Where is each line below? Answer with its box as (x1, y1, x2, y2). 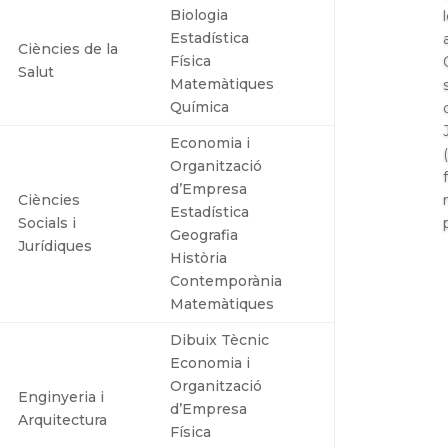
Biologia (170, 5, 229, 24)
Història (170, 248, 228, 267)
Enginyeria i (18, 387, 105, 406)
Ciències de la (18, 39, 119, 58)
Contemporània (170, 271, 283, 290)
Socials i (18, 213, 77, 232)
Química (170, 97, 230, 116)
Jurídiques (18, 236, 93, 255)
